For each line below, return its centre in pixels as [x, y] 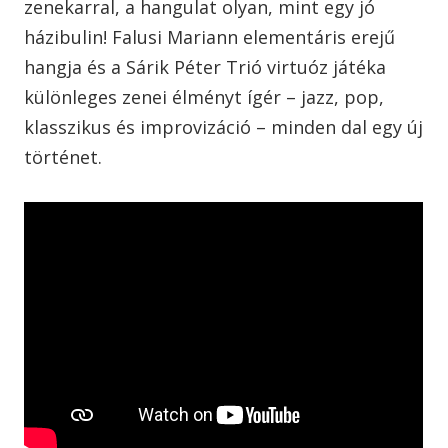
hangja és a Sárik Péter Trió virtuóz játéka [205, 66]
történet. [63, 156]
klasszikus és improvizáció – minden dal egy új [223, 126]
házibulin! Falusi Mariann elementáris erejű [209, 36]
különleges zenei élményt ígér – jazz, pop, [204, 96]
